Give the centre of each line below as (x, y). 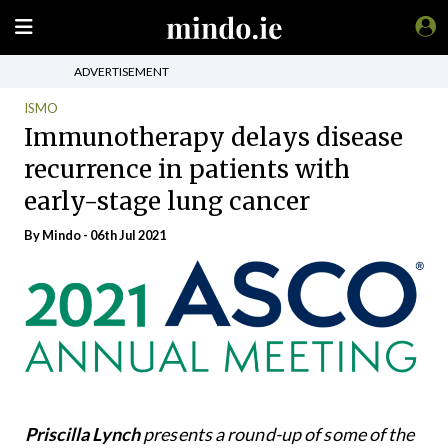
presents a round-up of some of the (277, 434)
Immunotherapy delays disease (213, 137)
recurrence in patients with (187, 169)
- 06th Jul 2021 (123, 235)
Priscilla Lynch (82, 434)
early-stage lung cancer (167, 201)
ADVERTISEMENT (121, 71)
